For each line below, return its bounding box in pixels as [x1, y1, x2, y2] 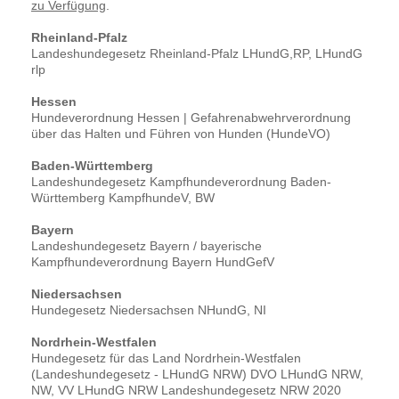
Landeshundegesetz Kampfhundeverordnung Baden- [31, 175, 331, 190]
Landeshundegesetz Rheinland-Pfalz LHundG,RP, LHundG [31, 46, 362, 61]
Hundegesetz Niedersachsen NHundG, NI [31, 303, 266, 318]
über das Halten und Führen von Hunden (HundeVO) [31, 126, 330, 142]
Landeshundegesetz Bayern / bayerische [31, 239, 262, 254]
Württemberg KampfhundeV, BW [31, 191, 215, 206]
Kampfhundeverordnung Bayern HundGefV [31, 255, 274, 270]
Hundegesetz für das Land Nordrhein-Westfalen [31, 351, 301, 366]
